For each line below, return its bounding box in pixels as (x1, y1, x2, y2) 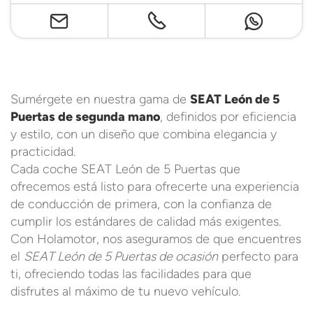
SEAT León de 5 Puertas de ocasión (24, 248, 218, 264)
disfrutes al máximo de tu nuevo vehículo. (10, 283, 240, 299)
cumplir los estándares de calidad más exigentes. (10, 213, 281, 229)
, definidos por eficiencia (160, 108, 296, 124)
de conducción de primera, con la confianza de (10, 196, 272, 212)
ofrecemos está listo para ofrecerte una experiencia (10, 178, 299, 194)
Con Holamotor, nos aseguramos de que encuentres (10, 231, 301, 247)
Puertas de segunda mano (10, 108, 160, 124)
